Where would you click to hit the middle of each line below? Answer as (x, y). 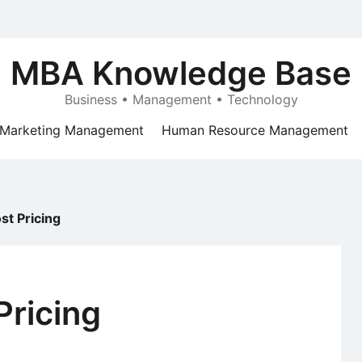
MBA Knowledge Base (181, 73)
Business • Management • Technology (181, 99)
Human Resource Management (255, 130)
